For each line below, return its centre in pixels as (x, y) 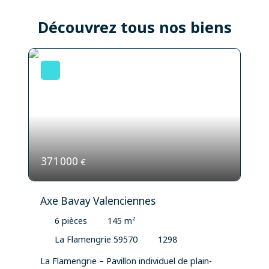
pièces (74, 221)
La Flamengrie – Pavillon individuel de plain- (126, 261)
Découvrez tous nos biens (134, 27)
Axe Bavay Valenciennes (98, 201)
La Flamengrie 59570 (96, 240)
